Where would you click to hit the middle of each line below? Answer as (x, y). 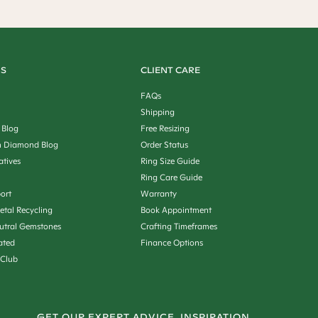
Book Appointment (176, 210)
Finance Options (172, 243)
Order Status (165, 145)
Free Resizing (165, 128)
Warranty (159, 194)
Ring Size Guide (170, 161)
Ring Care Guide (172, 177)
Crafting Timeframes (179, 226)
